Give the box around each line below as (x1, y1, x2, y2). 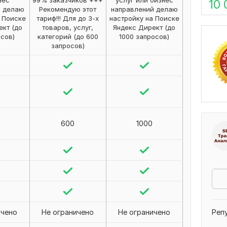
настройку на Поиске (109, 14, 179, 22)
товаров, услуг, (42, 23, 94, 31)
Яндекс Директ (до (113, 23, 176, 31)
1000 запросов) (119, 32, 170, 41)
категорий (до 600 (37, 32, 98, 41)
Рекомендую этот (39, 5, 97, 13)
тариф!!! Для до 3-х (36, 14, 99, 22)
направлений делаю (110, 5, 178, 13)
